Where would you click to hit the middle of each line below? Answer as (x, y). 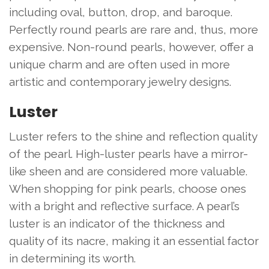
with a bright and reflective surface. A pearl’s (124, 206)
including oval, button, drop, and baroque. (121, 12)
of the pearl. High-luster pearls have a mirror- (128, 153)
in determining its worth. (72, 258)
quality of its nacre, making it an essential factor (134, 240)
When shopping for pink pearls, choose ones (128, 188)
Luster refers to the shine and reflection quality (133, 136)
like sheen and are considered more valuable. (128, 171)
